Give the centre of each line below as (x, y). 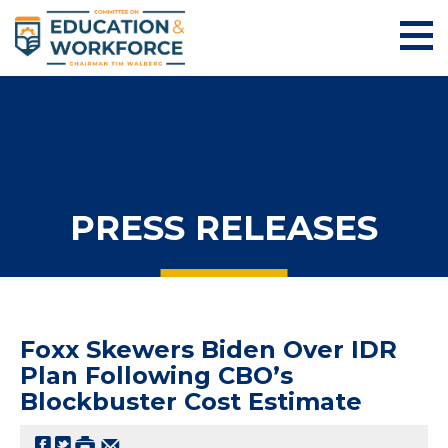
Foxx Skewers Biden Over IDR (208, 349)
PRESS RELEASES (224, 227)
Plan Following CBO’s (156, 375)
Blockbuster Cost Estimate (191, 401)
